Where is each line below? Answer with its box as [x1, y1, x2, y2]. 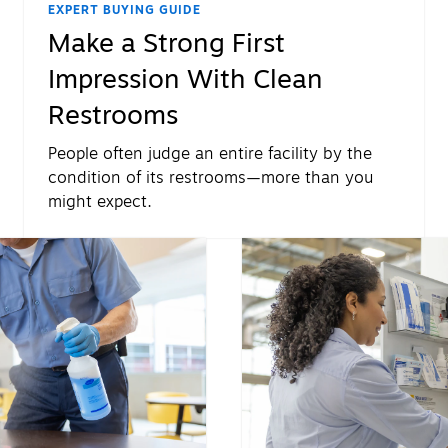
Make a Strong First [48, 24, 285, 64]
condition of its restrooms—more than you [48, 166, 373, 191]
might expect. [48, 190, 152, 215]
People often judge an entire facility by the [48, 142, 372, 167]
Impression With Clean [48, 60, 323, 100]
